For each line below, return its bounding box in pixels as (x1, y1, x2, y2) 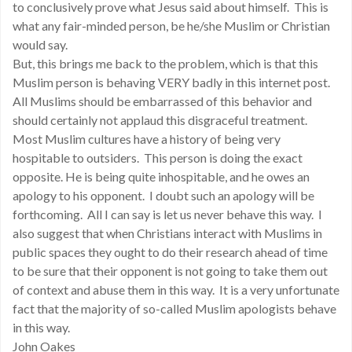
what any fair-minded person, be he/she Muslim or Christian (13, 18, 330, 33)
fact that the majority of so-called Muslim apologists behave (13, 301, 336, 316)
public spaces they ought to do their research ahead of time (13, 244, 328, 259)
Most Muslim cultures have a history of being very (13, 131, 280, 146)
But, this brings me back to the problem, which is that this (13, 56, 318, 71)
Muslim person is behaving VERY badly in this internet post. (13, 75, 330, 90)
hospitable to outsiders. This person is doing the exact (13, 150, 302, 165)
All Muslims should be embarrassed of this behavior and (13, 93, 312, 108)
